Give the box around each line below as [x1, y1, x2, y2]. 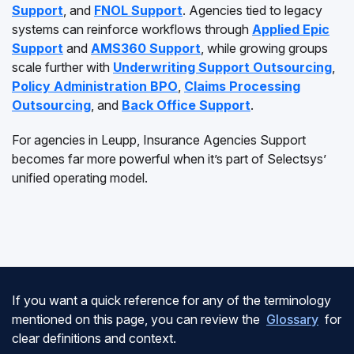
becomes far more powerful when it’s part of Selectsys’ [12, 151, 326, 167]
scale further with [12, 59, 113, 75]
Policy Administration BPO [12, 78, 178, 94]
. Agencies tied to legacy [183, 2, 322, 18]
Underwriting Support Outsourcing [113, 59, 332, 75]
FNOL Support [94, 2, 183, 18]
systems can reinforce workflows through [12, 21, 252, 37]
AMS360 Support [91, 40, 201, 56]
